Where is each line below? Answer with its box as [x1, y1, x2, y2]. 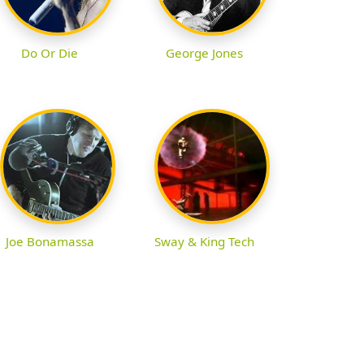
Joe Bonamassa [5, 233, 94, 250]
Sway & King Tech [154, 233, 254, 250]
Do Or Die [21, 45, 78, 62]
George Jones [165, 45, 243, 62]
